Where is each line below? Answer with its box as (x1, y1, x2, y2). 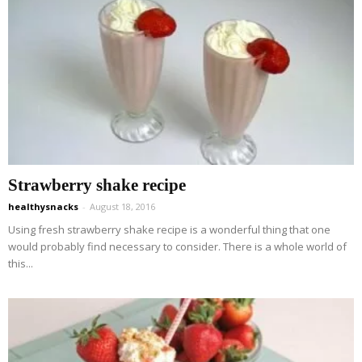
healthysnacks (8, 200, 78, 213)
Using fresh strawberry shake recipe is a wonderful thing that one (8, 222, 330, 238)
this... (8, 256, 33, 271)
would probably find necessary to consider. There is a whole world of (8, 239, 347, 255)
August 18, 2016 (90, 200, 155, 213)
